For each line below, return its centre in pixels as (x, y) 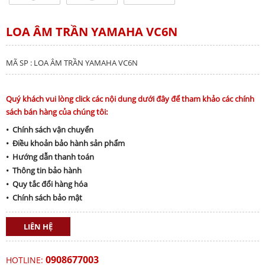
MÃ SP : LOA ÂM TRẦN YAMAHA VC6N (72, 62)
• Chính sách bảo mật (44, 197)
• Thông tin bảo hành (44, 170)
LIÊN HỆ (38, 226)
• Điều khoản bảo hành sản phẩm (65, 143)
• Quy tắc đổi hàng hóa (47, 184)
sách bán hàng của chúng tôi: (57, 112)
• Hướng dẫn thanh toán (50, 156)
